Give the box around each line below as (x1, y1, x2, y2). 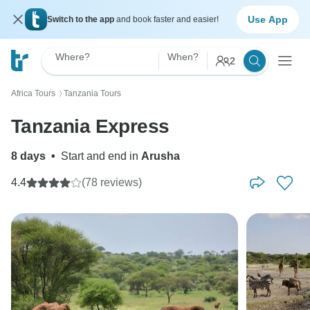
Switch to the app (47, 15, 116, 24)
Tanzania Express (11, 116, 170, 137)
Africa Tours (11, 89, 55, 98)
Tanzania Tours (64, 89, 121, 98)
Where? (55, 51, 90, 62)
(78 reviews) (82, 176, 142, 188)
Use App (248, 13, 288, 25)
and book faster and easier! (116, 15, 219, 24)
